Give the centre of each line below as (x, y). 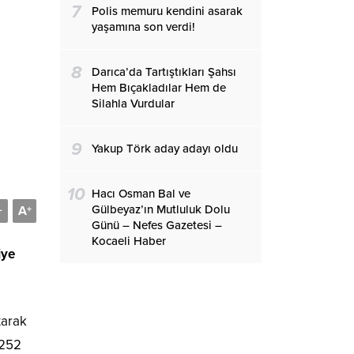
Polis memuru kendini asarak (167, 11)
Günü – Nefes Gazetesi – (157, 225)
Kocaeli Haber (129, 241)
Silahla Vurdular (133, 104)
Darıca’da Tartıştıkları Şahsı (164, 72)
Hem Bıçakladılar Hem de (159, 88)
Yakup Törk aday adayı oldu (165, 149)
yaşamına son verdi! (143, 27)
